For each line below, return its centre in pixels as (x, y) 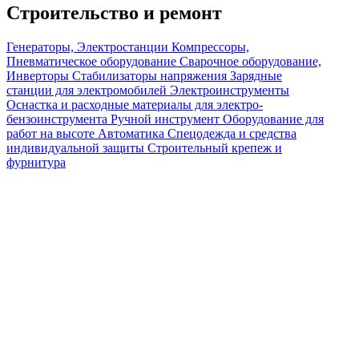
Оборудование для (273, 119)
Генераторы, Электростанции (89, 47)
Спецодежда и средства (232, 133)
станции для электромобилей (88, 90)
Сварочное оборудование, (250, 61)
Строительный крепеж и (215, 148)
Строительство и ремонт (114, 13)
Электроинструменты (230, 90)
